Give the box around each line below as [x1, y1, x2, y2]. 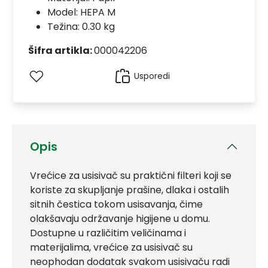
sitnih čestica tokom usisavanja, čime [30, 197, 203, 211]
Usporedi [133, 69, 170, 82]
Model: [47, 5, 80, 19]
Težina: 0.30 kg [47, 19, 115, 33]
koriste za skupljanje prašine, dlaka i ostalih [30, 183, 229, 197]
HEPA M [80, 5, 115, 19]
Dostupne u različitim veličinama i [30, 226, 186, 240]
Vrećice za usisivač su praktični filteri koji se [30, 169, 232, 182]
